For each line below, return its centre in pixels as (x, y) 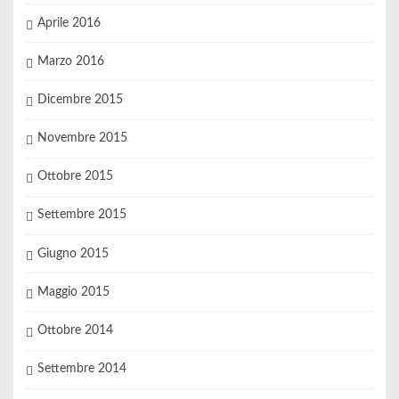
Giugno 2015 (73, 253)
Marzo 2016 (70, 61)
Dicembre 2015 (80, 99)
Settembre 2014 (81, 369)
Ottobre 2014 (75, 331)
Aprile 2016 (69, 23)
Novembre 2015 (82, 138)
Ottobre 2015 (75, 177)
